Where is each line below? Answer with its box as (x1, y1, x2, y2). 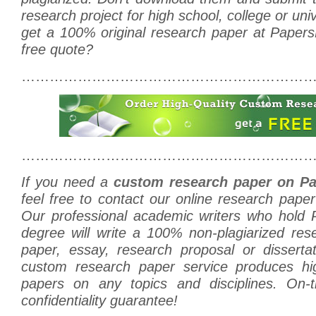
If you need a (21, 174, 114, 190)
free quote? (21, 41, 93, 57)
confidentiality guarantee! (21, 292, 178, 308)
